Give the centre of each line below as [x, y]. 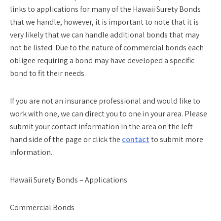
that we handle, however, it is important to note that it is [104, 22]
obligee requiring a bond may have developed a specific [102, 60]
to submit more [176, 139]
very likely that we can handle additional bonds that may [105, 35]
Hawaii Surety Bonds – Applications [69, 180]
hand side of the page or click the [66, 139]
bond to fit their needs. [48, 73]
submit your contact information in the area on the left [101, 127]
